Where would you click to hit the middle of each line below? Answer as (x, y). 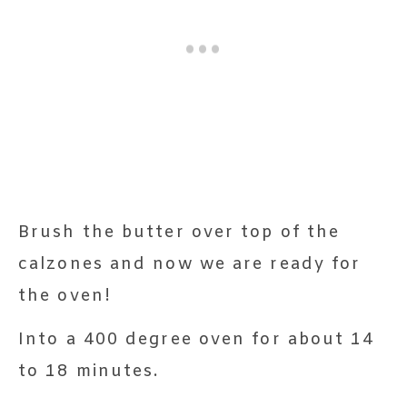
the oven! (65, 296)
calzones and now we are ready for (190, 264)
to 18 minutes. (89, 371)
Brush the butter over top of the (179, 232)
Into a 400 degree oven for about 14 (197, 339)
